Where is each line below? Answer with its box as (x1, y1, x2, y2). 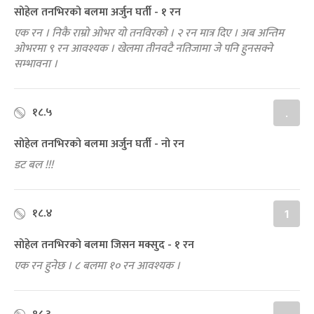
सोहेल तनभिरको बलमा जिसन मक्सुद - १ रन (14, 235, 194, 255)
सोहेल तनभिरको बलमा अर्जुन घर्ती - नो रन (14, 135, 184, 154)
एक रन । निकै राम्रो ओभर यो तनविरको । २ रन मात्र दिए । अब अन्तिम (14, 24, 284, 43)
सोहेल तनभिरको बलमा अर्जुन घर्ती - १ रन (14, 3, 181, 22)
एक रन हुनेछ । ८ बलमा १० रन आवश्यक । (14, 257, 180, 276)
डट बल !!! (14, 156, 53, 175)
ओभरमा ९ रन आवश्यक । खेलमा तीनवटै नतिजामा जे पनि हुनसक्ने (14, 39, 273, 59)
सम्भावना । (14, 55, 57, 74)
